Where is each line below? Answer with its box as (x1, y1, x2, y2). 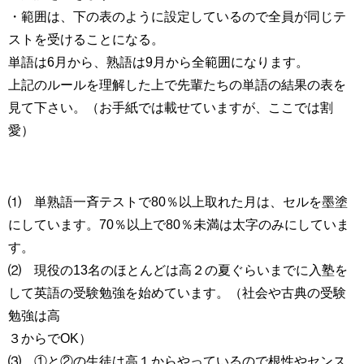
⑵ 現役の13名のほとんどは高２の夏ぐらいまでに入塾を (8, 263, 348, 277)
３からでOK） (8, 331, 92, 345)
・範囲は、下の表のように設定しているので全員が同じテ (8, 10, 346, 24)
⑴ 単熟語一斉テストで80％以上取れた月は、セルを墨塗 (8, 195, 348, 209)
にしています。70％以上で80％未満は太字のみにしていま (8, 218, 349, 232)
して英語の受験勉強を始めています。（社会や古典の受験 (8, 286, 346, 300)
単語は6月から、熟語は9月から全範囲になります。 (8, 55, 309, 69)
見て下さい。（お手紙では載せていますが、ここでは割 (8, 101, 333, 115)
